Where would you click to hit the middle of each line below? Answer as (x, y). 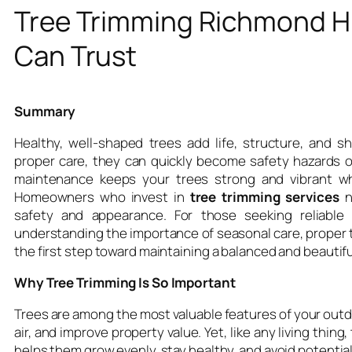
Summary (45, 111)
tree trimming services (264, 196)
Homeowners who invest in (102, 196)
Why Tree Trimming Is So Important (125, 282)
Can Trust (76, 55)
